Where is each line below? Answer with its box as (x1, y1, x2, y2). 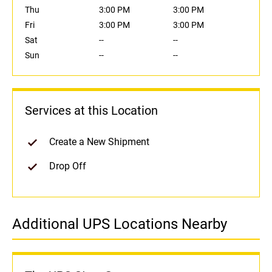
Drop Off (49, 160, 86, 172)
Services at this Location (25, 103, 158, 118)
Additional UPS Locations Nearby (12, 216, 227, 233)
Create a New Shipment (49, 136, 149, 148)
